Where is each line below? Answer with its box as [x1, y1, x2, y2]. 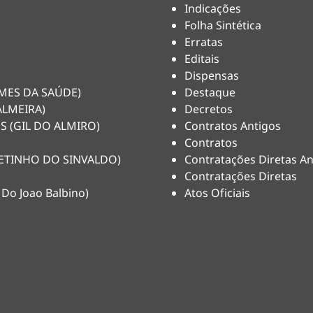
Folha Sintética [184, 17, 261, 33]
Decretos [184, 101, 233, 117]
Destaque [184, 85, 235, 100]
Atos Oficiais [184, 185, 250, 201]
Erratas [184, 34, 223, 50]
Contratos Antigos [184, 118, 281, 133]
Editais [184, 51, 219, 66]
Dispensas [184, 68, 239, 83]
